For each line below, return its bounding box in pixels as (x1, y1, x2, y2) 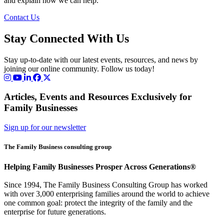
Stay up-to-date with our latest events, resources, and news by (4, 55, 198, 64)
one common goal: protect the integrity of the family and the (4, 198, 192, 207)
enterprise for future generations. (4, 207, 106, 216)
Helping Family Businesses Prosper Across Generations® (4, 162, 196, 171)
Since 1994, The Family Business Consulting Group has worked (4, 180, 207, 189)
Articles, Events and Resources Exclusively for (4, 91, 191, 102)
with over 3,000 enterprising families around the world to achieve (4, 189, 209, 198)
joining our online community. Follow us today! (4, 64, 154, 73)
